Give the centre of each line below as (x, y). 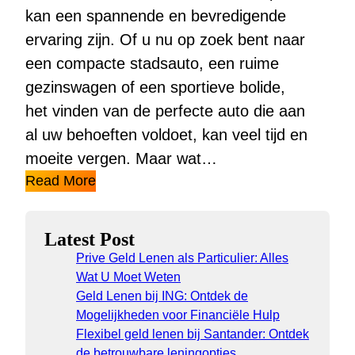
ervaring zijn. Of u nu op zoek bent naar (165, 40)
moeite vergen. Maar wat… (121, 159)
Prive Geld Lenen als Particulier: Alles (182, 258)
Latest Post (90, 240)
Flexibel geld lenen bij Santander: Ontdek (193, 334)
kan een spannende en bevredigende (156, 16)
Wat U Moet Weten (128, 277)
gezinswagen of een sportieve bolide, (155, 88)
